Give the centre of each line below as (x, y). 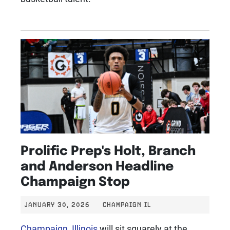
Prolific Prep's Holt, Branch (108, 150)
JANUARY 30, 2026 (57, 205)
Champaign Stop (75, 180)
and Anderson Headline (97, 165)
